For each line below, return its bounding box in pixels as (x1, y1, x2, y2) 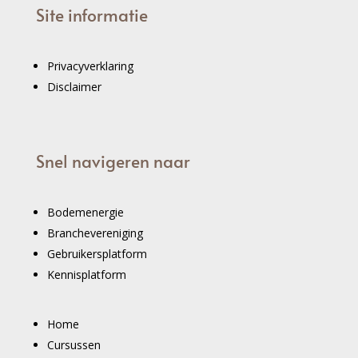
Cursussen (46, 336, 101, 352)
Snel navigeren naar (35, 149, 190, 173)
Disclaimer (46, 78, 101, 94)
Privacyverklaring (46, 58, 133, 74)
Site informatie (35, 2, 148, 26)
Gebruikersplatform (46, 245, 147, 261)
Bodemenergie (46, 204, 124, 220)
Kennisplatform (46, 266, 126, 282)
